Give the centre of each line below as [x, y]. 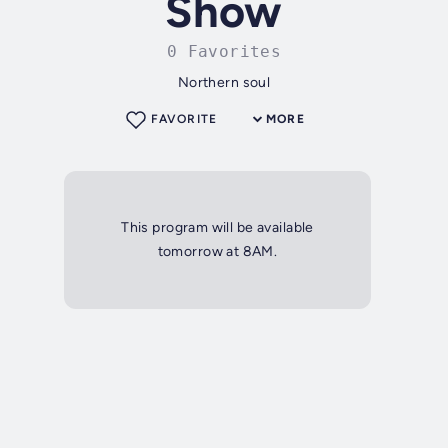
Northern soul [224, 83]
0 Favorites [224, 52]
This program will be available [217, 228]
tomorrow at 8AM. [217, 252]
